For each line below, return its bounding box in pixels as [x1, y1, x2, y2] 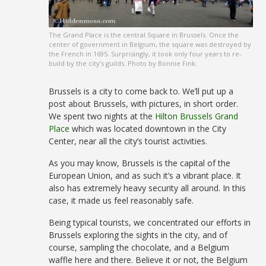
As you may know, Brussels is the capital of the [49, 157, 231, 169]
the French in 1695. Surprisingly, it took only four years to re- [49, 49, 242, 59]
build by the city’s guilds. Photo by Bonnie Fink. [49, 59, 198, 68]
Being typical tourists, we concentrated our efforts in [49, 217, 251, 229]
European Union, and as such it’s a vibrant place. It [49, 170, 242, 182]
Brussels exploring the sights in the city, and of [49, 229, 228, 241]
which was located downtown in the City [69, 123, 227, 135]
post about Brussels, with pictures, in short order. [49, 98, 239, 110]
